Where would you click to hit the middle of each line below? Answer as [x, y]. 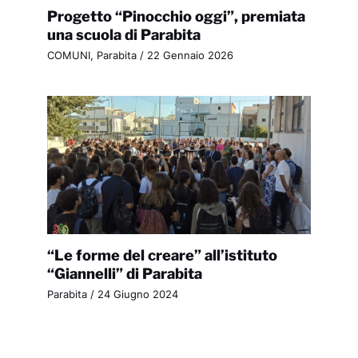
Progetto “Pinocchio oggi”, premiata [176, 16]
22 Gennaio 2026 [190, 56]
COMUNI [68, 56]
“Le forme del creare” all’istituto [162, 255]
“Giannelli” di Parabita [124, 274]
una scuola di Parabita [123, 34]
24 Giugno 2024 [137, 295]
